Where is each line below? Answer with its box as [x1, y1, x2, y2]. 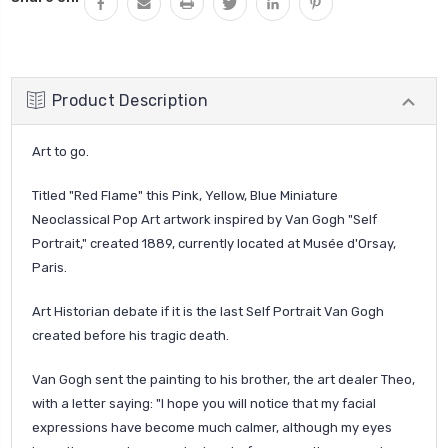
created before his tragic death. [32, 327, 229, 343]
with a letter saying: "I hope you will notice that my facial [32, 395, 376, 411]
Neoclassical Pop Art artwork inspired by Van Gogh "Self [32, 211, 377, 227]
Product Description [52, 90, 208, 110]
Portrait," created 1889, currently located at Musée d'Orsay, [32, 235, 396, 251]
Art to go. [32, 143, 89, 159]
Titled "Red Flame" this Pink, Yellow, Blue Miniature [32, 187, 338, 203]
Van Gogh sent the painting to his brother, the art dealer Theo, [32, 371, 415, 387]
